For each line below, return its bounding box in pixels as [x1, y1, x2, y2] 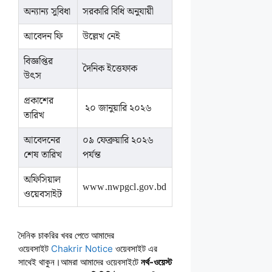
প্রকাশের [24, 93, 54, 109]
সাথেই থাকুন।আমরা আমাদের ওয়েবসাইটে [18, 256, 141, 268]
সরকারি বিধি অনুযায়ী [83, 4, 154, 19]
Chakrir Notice [51, 243, 113, 254]
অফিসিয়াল [24, 172, 61, 188]
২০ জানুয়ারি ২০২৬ [83, 100, 152, 116]
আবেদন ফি [24, 29, 63, 44]
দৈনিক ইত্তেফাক [83, 61, 138, 76]
